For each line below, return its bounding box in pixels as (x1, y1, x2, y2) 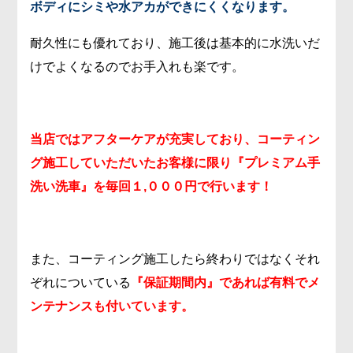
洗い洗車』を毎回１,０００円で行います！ (30, 180, 273, 194)
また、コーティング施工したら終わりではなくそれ (30, 252, 321, 266)
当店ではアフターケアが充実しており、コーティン (30, 132, 321, 147)
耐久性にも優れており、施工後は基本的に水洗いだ (30, 36, 321, 50)
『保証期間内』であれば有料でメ (131, 276, 321, 290)
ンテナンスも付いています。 (30, 299, 195, 314)
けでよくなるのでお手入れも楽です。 (30, 60, 245, 74)
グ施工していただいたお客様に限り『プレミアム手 (30, 156, 321, 170)
